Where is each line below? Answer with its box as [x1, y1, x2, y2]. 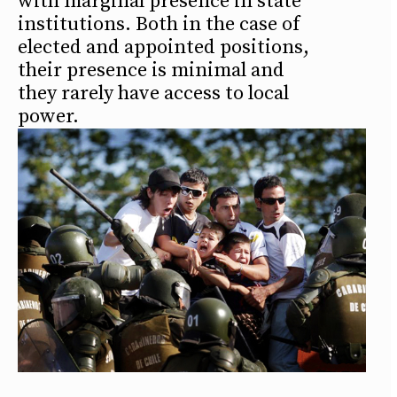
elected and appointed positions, [18, 35, 309, 60]
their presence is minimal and [18, 58, 284, 83]
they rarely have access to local [18, 82, 289, 106]
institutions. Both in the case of [18, 12, 300, 37]
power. [18, 105, 79, 129]
